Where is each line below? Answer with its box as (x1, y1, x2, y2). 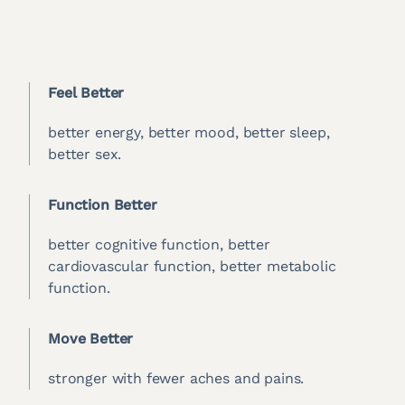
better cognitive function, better (48, 236, 270, 254)
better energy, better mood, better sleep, (48, 124, 330, 142)
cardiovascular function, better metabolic (48, 258, 336, 276)
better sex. (48, 146, 122, 164)
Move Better (48, 330, 134, 348)
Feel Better (48, 84, 125, 102)
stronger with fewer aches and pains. (48, 370, 305, 388)
